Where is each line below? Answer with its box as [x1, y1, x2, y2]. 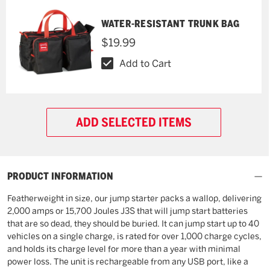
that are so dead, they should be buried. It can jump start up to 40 [7, 218, 259, 229]
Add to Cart [119, 57, 171, 69]
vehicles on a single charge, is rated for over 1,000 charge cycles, [7, 231, 262, 242]
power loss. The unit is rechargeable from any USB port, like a [7, 256, 248, 267]
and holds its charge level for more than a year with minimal [7, 243, 240, 254]
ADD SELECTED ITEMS [75, 115, 192, 130]
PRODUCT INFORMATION [7, 170, 113, 183]
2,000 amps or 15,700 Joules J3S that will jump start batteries [7, 206, 248, 216]
